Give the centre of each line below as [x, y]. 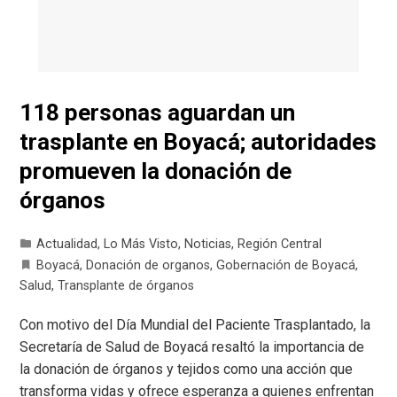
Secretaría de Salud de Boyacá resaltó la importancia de [192, 346]
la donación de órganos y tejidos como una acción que [187, 369]
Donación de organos [148, 265]
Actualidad [67, 244]
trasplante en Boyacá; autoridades [198, 141]
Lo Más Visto [141, 244]
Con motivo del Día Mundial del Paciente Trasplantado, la [195, 324]
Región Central [280, 244]
